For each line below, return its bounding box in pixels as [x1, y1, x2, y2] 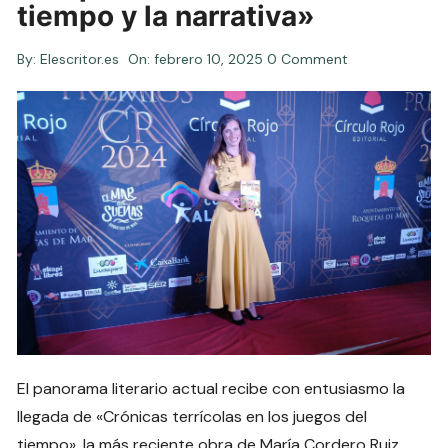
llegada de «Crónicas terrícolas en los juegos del [17, 405, 368, 427]
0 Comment [267, 50, 349, 68]
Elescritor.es [40, 50, 120, 68]
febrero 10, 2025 [154, 50, 264, 68]
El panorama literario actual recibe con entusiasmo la [17, 377, 406, 399]
